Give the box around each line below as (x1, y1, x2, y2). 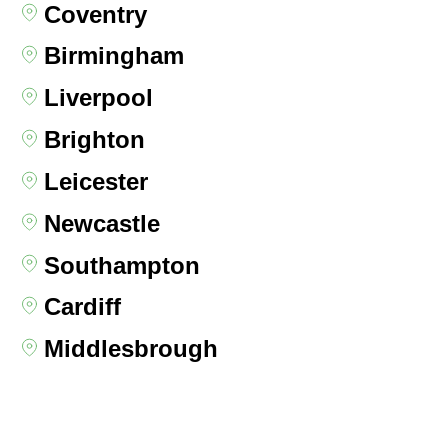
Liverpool (43, 84, 153, 112)
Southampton (43, 251, 200, 279)
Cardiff (43, 293, 121, 321)
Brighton (43, 126, 145, 154)
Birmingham (43, 42, 184, 70)
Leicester (43, 167, 148, 195)
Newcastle (43, 209, 160, 237)
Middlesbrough (43, 335, 218, 363)
